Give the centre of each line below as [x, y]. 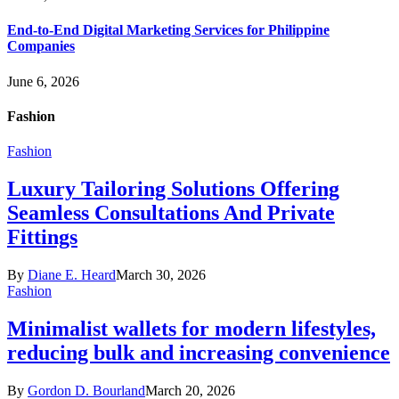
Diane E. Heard [72, 275]
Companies [41, 46]
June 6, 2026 [43, 81]
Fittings [42, 237]
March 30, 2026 [161, 275]
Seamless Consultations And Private [171, 213]
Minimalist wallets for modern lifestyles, [191, 328]
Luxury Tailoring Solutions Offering [173, 189]
